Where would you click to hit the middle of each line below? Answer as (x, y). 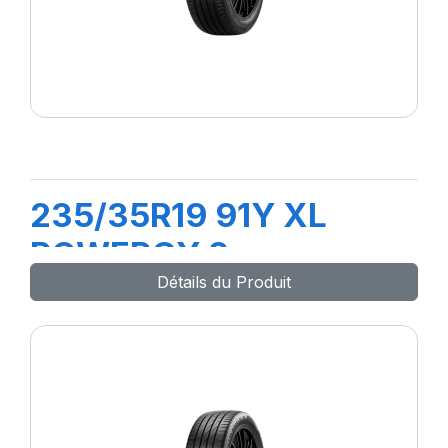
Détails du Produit (224, 282)
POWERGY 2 (129, 254)
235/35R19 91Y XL (178, 215)
